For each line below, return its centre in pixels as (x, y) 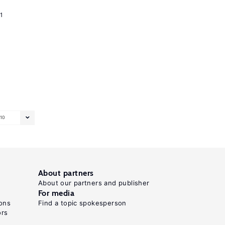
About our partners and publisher (94, 183)
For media (57, 193)
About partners (66, 173)
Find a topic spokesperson (82, 203)
